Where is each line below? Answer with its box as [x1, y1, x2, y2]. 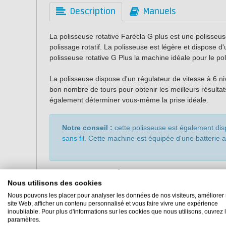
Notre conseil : [62, 123, 112, 132]
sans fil [62, 134, 84, 142]
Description [70, 7, 116, 17]
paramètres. [8, 216, 40, 223]
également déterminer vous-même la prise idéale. [49, 96, 208, 104]
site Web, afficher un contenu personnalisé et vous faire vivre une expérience [8, 200, 218, 207]
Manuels [143, 7, 176, 17]
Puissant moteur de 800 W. [62, 206, 148, 214]
